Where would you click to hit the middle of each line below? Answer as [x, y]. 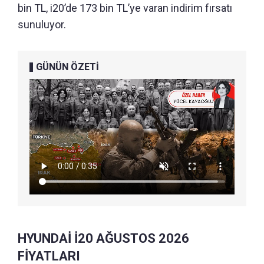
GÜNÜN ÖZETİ [67, 67]
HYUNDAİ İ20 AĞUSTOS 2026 [103, 238]
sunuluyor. [42, 24]
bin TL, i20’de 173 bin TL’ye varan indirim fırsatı [125, 8]
